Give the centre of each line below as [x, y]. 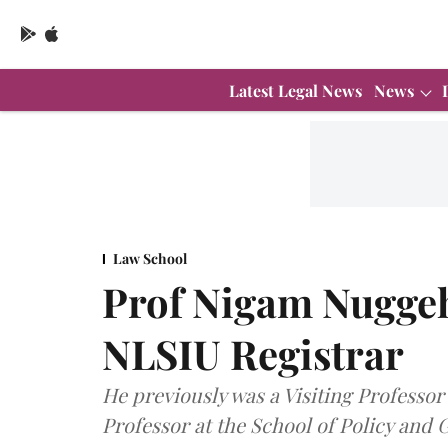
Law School [150, 258]
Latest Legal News [295, 90]
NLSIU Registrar [253, 353]
